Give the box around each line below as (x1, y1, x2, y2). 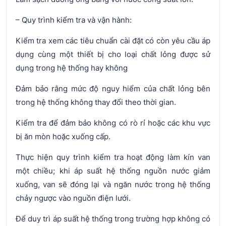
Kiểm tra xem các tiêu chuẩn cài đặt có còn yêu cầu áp (16, 36, 210, 46)
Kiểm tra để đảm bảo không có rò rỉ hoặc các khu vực (16, 118, 210, 128)
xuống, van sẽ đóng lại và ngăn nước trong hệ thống (16, 180, 210, 190)
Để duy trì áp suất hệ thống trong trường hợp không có (16, 214, 210, 224)
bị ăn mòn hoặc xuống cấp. (16, 132, 110, 142)
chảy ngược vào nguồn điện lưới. (16, 193, 131, 203)
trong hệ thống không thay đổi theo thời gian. (16, 97, 176, 107)
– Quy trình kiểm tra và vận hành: (16, 15, 133, 25)
